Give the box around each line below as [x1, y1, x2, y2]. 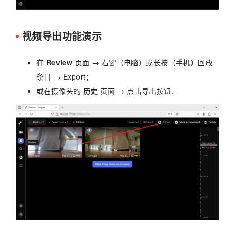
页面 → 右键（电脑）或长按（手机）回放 [72, 56, 213, 67]
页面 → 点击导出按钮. [98, 85, 174, 96]
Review [46, 56, 73, 67]
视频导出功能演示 [22, 29, 102, 43]
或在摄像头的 [36, 85, 83, 96]
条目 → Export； [36, 71, 93, 82]
